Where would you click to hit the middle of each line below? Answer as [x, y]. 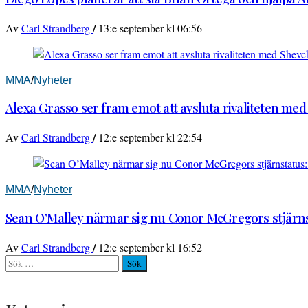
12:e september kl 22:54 [150, 137]
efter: [16, 276]
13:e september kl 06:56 [150, 27]
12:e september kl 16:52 [150, 247]
